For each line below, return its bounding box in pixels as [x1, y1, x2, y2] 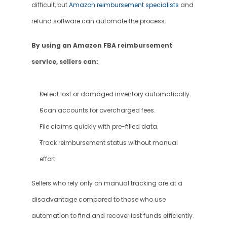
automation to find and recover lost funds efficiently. [31, 212, 194, 220]
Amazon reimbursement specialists [68, 1, 179, 9]
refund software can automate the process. [31, 17, 166, 25]
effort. [39, 155, 57, 163]
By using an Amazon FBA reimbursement [31, 41, 172, 50]
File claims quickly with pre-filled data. [39, 123, 159, 131]
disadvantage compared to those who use [31, 196, 166, 204]
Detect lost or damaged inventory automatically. [39, 90, 191, 98]
